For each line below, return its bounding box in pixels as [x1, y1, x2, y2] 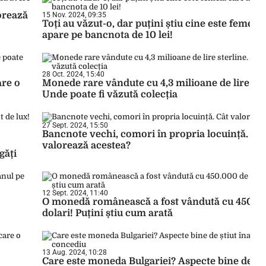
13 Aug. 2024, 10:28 [42, 248, 107, 256]
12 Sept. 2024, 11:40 [42, 189, 108, 197]
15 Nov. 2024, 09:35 [42, 11, 106, 19]
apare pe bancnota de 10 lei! [42, 30, 173, 40]
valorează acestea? [42, 140, 131, 151]
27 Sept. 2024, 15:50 [42, 121, 108, 129]
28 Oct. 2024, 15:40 [42, 70, 104, 78]
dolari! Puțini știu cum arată [42, 208, 173, 218]
